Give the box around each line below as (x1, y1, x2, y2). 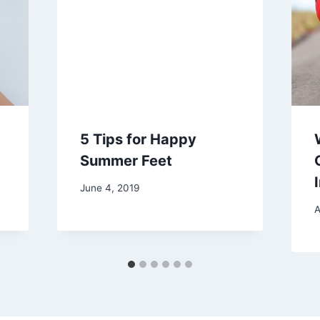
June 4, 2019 (79, 182, 139, 194)
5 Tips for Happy (79, 130, 196, 148)
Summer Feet (79, 151, 172, 169)
